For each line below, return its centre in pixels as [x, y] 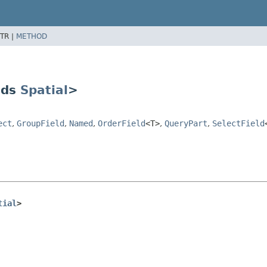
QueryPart [186, 123]
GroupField [41, 123]
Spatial [44, 90]
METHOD [32, 36]
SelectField [238, 123]
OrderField [122, 123]
